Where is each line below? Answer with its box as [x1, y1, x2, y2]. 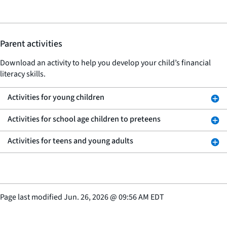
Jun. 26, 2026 [64, 191, 108, 203]
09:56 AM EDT [119, 191, 164, 203]
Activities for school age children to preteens [8, 113, 161, 125]
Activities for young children [8, 91, 104, 103]
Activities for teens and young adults [8, 135, 133, 146]
